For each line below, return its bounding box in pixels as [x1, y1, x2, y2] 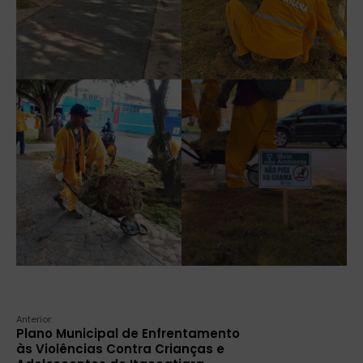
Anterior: [16, 312, 53, 326]
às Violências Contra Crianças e [16, 340, 224, 357]
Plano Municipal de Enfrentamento [16, 324, 240, 342]
